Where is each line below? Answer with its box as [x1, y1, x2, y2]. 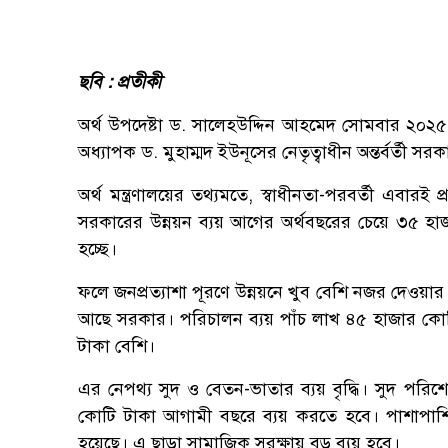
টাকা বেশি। [78, 335, 155, 358]
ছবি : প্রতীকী [78, 71, 161, 94]
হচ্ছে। [78, 238, 117, 261]
